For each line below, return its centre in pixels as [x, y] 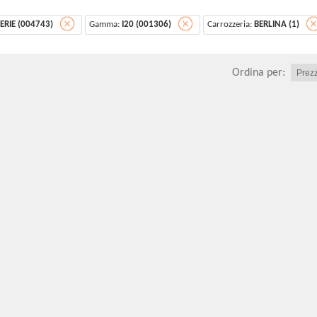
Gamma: [105, 25]
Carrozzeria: [231, 25]
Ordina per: [260, 73]
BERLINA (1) [277, 25]
